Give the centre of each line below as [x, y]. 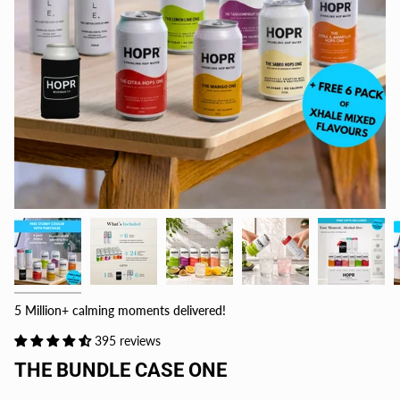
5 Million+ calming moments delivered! [120, 311]
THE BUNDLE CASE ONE [121, 371]
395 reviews [128, 341]
